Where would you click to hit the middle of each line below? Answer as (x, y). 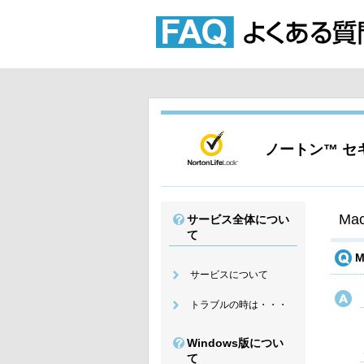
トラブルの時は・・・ (238, 305)
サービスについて (229, 274)
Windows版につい (235, 343)
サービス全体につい (238, 219)
